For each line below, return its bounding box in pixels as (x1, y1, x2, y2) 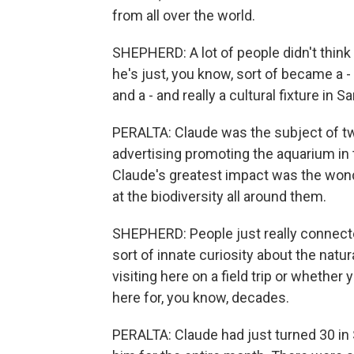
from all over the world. (112, 7, 255, 24)
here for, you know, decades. (112, 289, 289, 307)
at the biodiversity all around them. (112, 188, 326, 205)
